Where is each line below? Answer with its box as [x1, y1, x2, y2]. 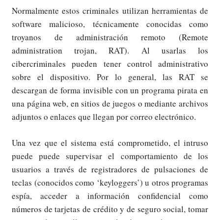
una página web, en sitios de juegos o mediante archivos [12, 98, 208, 110]
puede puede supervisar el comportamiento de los [12, 150, 208, 162]
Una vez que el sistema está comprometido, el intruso [12, 137, 208, 148]
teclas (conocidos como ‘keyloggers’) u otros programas [12, 176, 208, 188]
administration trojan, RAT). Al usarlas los [12, 45, 208, 56]
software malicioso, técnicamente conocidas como [12, 18, 208, 30]
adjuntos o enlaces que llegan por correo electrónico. [12, 111, 196, 123]
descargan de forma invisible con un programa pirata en [12, 84, 208, 96]
